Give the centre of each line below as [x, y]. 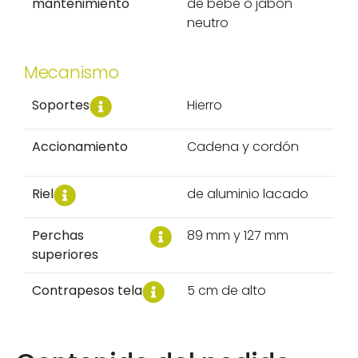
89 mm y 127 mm [238, 235]
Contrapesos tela [87, 290]
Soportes [61, 105]
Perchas [58, 235]
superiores [65, 254]
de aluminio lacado [248, 193]
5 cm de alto [227, 290]
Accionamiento [80, 146]
